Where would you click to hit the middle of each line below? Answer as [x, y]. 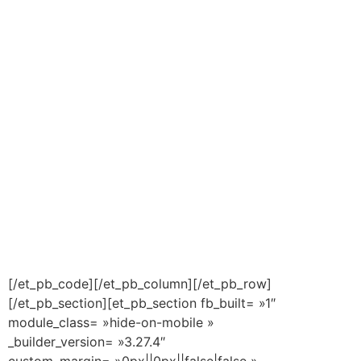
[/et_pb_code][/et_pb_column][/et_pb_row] [140, 283]
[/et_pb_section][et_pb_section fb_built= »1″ [142, 303]
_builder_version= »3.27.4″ [87, 341]
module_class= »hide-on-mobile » [111, 322]
